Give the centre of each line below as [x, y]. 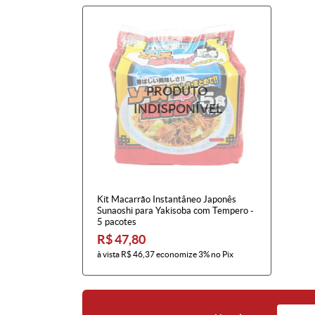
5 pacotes [117, 221]
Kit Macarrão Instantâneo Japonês [167, 199]
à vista [109, 254]
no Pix [222, 254]
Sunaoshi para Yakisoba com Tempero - [175, 210]
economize [176, 254]
